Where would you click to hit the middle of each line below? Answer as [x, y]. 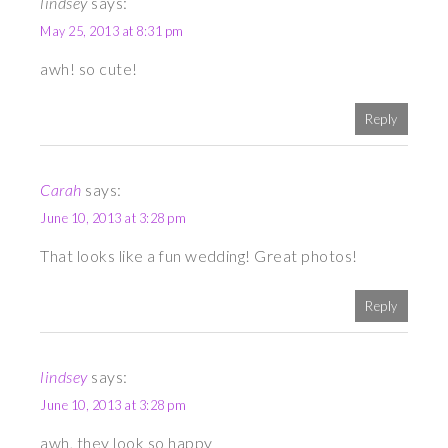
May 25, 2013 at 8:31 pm [112, 31]
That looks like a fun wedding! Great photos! [199, 256]
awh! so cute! [89, 69]
